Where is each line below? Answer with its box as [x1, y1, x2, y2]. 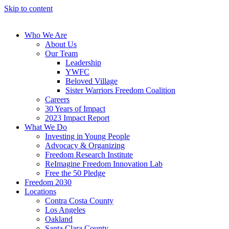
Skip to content [4, 4, 53, 13]
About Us [45, 40, 77, 49]
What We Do [25, 123, 67, 131]
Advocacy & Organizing [45, 141, 125, 150]
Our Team [45, 49, 78, 58]
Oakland [45, 215, 73, 223]
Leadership [65, 58, 101, 67]
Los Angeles [45, 205, 85, 214]
